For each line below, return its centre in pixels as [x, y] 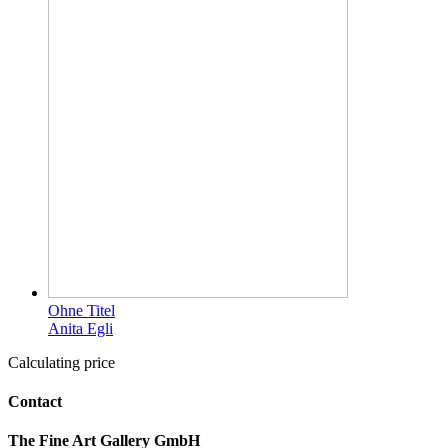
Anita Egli [80, 328]
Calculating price [61, 362]
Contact [35, 401]
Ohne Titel [81, 310]
